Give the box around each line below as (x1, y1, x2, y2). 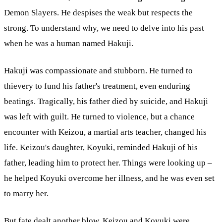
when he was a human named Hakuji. (4, 38, 133, 48)
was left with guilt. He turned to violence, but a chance (4, 111, 195, 121)
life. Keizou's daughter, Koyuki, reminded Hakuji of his (4, 142, 198, 152)
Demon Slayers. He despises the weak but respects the (4, 7, 193, 17)
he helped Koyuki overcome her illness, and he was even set (4, 173, 215, 183)
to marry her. (4, 188, 49, 198)
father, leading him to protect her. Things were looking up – (4, 158, 212, 167)
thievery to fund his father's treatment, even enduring (4, 81, 190, 91)
